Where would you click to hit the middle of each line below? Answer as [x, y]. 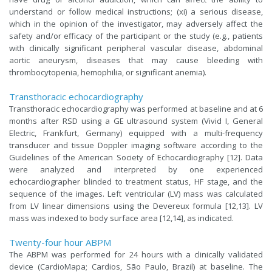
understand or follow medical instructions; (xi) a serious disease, [136, 11]
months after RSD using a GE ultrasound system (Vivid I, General [136, 121]
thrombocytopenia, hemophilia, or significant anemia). [108, 72]
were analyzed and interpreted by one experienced [136, 169]
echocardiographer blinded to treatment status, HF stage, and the [136, 181]
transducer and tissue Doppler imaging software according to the [136, 145]
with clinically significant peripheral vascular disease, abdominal [136, 48]
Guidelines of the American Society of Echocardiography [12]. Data [136, 157]
